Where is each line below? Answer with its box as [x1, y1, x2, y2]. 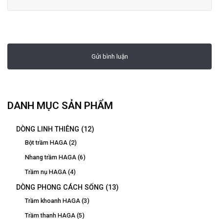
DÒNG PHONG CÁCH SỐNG [16, 183, 104, 192]
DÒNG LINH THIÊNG [16, 125, 79, 133]
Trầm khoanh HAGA [25, 197, 80, 205]
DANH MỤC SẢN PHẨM [7, 100, 113, 112]
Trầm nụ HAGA [25, 168, 66, 176]
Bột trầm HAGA [25, 139, 67, 147]
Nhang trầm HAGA [25, 153, 76, 161]
